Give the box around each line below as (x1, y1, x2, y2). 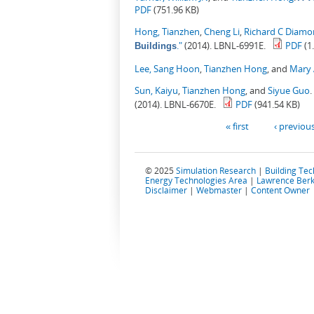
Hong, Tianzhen (135, 25, 200, 38)
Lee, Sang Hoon (135, 62, 200, 75)
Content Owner (251, 184, 310, 196)
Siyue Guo (268, 83, 310, 97)
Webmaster (196, 184, 242, 196)
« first (226, 119, 249, 132)
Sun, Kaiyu (135, 83, 178, 97)
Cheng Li (204, 25, 240, 38)
